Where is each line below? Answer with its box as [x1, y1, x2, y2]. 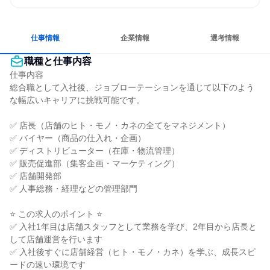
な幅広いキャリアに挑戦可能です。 [10, 95, 145, 105]
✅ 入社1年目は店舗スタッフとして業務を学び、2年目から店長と [10, 222, 257, 231]
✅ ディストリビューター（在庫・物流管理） [10, 146, 180, 155]
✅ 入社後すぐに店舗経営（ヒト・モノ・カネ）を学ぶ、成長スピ [10, 247, 256, 257]
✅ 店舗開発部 [10, 171, 61, 181]
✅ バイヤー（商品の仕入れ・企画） [10, 133, 146, 143]
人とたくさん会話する [189, 11, 250, 18]
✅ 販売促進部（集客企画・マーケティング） [10, 159, 180, 168]
